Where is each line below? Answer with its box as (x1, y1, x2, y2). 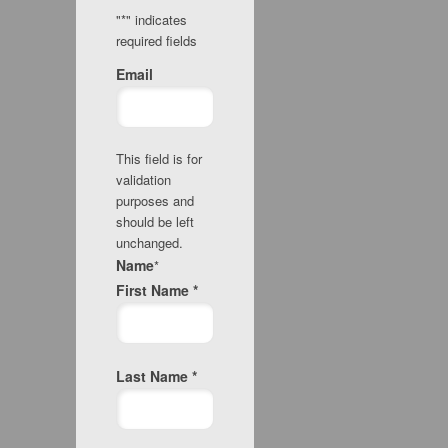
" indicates (126, 10, 188, 29)
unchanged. (116, 233, 184, 253)
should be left (116, 212, 195, 232)
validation (116, 170, 172, 190)
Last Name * (116, 366, 198, 387)
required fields (116, 31, 198, 50)
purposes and (116, 191, 195, 211)
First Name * (116, 280, 199, 301)
